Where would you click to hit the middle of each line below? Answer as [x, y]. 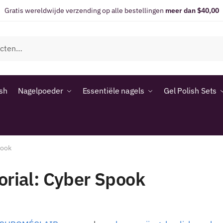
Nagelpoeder [40, 90]
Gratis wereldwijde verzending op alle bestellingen [85, 10]
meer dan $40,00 [192, 10]
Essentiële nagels [113, 90]
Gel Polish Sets [190, 90]
